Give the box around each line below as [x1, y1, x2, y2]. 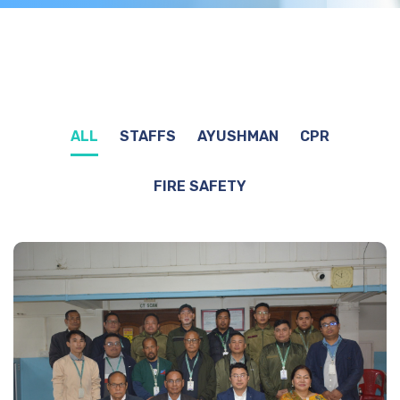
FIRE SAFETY [154, 178, 246, 195]
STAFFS [120, 128, 176, 145]
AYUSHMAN [197, 128, 279, 145]
